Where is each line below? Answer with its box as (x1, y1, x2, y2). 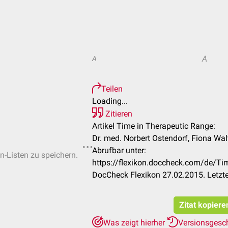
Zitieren (103, 109, 132, 119)
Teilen (101, 84, 123, 94)
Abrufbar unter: (92, 146, 146, 155)
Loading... (92, 96, 128, 106)
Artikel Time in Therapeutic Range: (92, 121, 215, 131)
